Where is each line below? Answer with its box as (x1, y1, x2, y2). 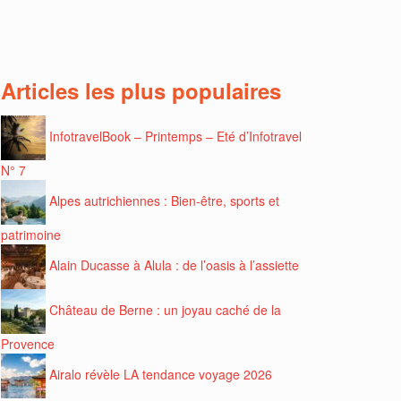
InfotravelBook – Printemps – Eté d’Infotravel (49, 126, 302, 145)
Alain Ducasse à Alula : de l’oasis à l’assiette (49, 255, 299, 274)
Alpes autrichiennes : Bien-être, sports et (49, 191, 279, 209)
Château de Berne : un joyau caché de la (49, 300, 281, 319)
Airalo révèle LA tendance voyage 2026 (49, 364, 272, 383)
